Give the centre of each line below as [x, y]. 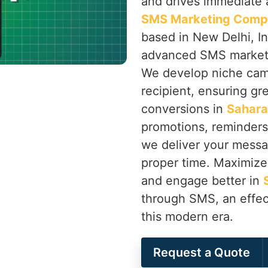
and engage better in [202, 181]
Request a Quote [202, 252]
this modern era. [187, 217]
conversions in [184, 109]
